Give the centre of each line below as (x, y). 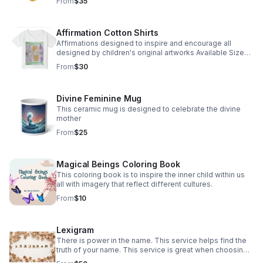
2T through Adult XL (90, 62)
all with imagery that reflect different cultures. (134, 184)
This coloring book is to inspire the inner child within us (151, 175)
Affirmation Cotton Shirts (107, 33)
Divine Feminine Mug (99, 98)
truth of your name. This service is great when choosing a (155, 250)
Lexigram (75, 230)
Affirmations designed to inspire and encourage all (144, 43)
